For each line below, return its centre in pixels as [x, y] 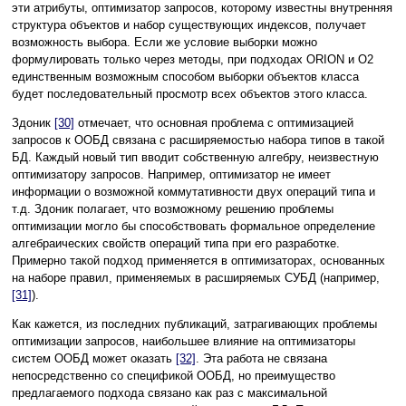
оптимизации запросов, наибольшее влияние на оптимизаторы [184, 342]
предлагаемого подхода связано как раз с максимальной [169, 393]
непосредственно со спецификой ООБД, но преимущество [174, 376]
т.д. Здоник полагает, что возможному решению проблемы [173, 209]
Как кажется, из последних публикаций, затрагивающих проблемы [194, 324]
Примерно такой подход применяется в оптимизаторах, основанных [198, 261]
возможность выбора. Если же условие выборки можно [164, 43]
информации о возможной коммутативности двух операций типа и [193, 192]
